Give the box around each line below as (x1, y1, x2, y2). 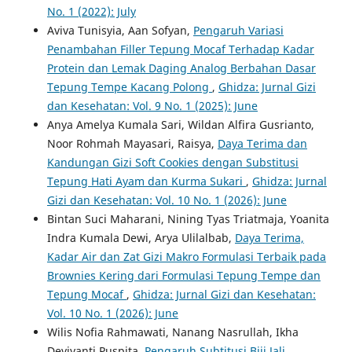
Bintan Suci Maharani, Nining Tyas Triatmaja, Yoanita (46, 211, 329, 227)
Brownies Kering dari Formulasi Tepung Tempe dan (46, 268, 321, 284)
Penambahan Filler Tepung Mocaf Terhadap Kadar (46, 42, 314, 57)
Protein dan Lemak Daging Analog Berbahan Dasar (46, 60, 316, 76)
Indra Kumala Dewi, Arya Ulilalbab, (46, 230, 235, 246)
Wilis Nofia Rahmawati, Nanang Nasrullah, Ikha (46, 324, 299, 340)
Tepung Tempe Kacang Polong (46, 79, 212, 95)
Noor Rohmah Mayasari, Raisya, (46, 136, 218, 152)
